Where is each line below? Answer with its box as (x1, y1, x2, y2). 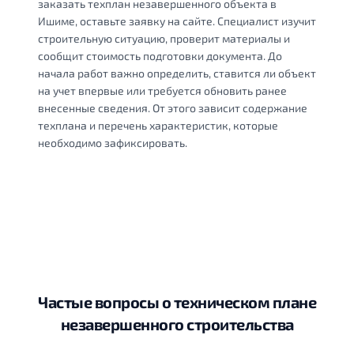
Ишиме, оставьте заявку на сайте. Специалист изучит (38, 13, 316, 28)
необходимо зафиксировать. (38, 135, 187, 149)
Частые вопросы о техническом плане (38, 292, 316, 311)
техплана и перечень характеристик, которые (38, 118, 278, 132)
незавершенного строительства (60, 314, 294, 333)
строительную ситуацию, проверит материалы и (38, 31, 290, 45)
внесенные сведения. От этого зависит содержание (38, 100, 307, 115)
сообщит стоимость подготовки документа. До (38, 48, 282, 62)
